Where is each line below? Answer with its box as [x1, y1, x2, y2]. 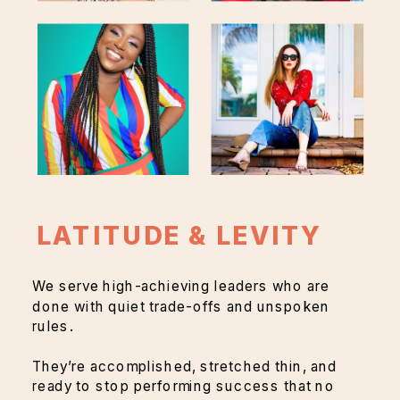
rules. [32, 317, 74, 336]
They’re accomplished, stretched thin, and [32, 357, 337, 375]
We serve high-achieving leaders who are [32, 277, 330, 296]
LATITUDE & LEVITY [36, 221, 323, 252]
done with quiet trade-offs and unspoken [32, 297, 330, 315]
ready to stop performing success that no [32, 377, 336, 396]
